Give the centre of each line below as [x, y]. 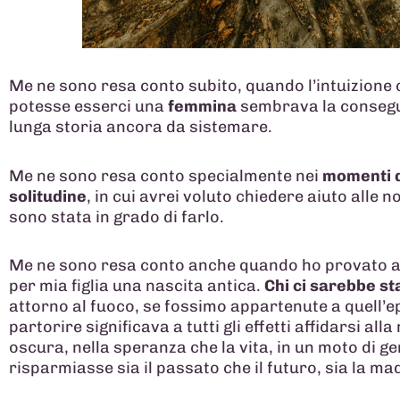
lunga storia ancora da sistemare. [141, 127]
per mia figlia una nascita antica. [137, 286]
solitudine [48, 196]
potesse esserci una [88, 107]
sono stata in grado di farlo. [117, 217]
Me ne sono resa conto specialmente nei [166, 175]
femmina [202, 107]
